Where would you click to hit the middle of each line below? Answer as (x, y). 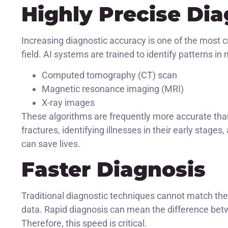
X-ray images (68, 103)
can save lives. (51, 144)
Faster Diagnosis (113, 169)
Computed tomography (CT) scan (109, 75)
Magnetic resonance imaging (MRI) (113, 89)
